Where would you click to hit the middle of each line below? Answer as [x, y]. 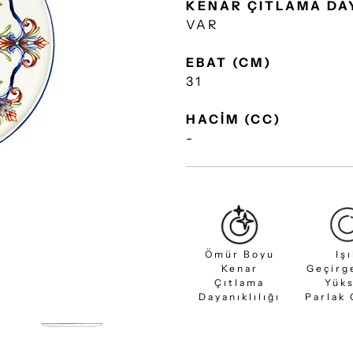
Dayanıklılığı [240, 297]
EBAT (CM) [229, 62]
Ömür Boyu [240, 255]
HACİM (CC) [234, 119]
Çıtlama [240, 283]
